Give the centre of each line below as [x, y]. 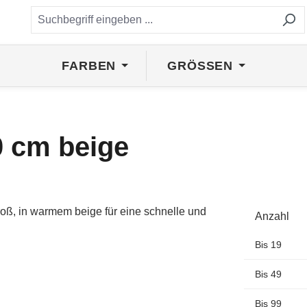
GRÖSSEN [196, 66]
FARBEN [89, 66]
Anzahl [272, 216]
